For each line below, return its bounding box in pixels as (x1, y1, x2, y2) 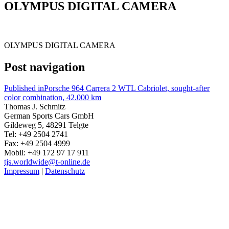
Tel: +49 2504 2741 (4, 130, 68, 139)
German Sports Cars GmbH (4, 111, 94, 121)
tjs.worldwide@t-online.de (4, 157, 90, 167)
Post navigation (4, 60, 85, 74)
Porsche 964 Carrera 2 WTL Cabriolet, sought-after (44, 84, 210, 93)
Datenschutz (45, 167, 85, 176)
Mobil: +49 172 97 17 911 (4, 148, 89, 157)
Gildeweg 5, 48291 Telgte (4, 121, 88, 130)
